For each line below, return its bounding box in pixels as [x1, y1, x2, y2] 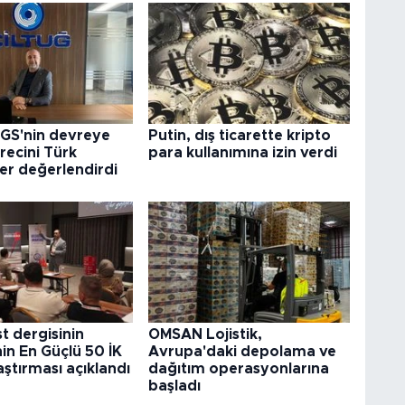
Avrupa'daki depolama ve [147, 344, 336, 360]
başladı [147, 379, 201, 394]
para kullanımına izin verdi [147, 145, 337, 160]
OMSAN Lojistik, [147, 327, 262, 343]
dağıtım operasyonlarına [147, 362, 329, 377]
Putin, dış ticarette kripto [147, 127, 331, 143]
